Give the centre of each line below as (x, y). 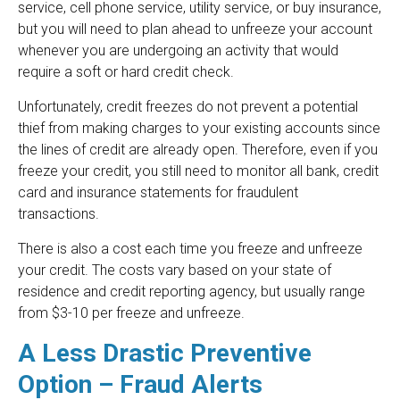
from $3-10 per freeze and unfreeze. (131, 313)
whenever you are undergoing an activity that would (178, 51)
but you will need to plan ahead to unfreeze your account (195, 29)
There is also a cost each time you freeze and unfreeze (190, 249)
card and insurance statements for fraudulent (158, 193)
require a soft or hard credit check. (126, 72)
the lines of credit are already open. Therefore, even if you (198, 150)
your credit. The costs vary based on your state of (175, 271)
